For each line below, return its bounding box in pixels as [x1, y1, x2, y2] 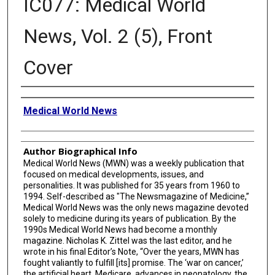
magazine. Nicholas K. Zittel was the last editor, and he [23, 235, 232, 246]
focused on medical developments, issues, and [23, 169, 204, 179]
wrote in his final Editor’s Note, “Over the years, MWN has [23, 246, 239, 257]
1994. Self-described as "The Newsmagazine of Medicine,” [23, 191, 249, 201]
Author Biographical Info [23, 144, 137, 157]
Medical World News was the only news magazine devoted [23, 202, 249, 212]
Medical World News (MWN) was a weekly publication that [23, 158, 244, 168]
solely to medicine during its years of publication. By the [23, 213, 236, 223]
